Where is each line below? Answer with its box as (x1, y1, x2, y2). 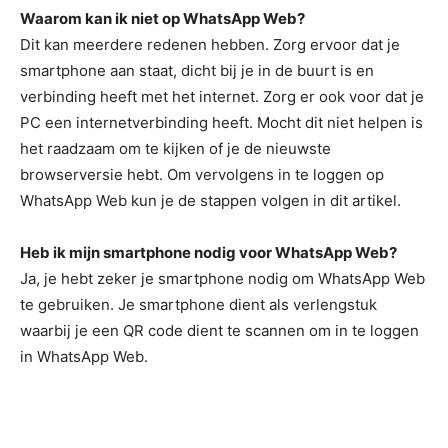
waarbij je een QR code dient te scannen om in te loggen (20, 321, 419, 340)
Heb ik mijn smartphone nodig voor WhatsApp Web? (20, 243, 397, 262)
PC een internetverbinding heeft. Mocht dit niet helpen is (20, 113, 423, 132)
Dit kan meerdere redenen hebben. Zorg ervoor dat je (20, 35, 400, 54)
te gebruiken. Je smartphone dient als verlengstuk (20, 295, 377, 314)
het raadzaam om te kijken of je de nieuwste (20, 139, 331, 158)
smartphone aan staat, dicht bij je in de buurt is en (20, 61, 374, 80)
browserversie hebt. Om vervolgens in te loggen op (20, 165, 384, 184)
